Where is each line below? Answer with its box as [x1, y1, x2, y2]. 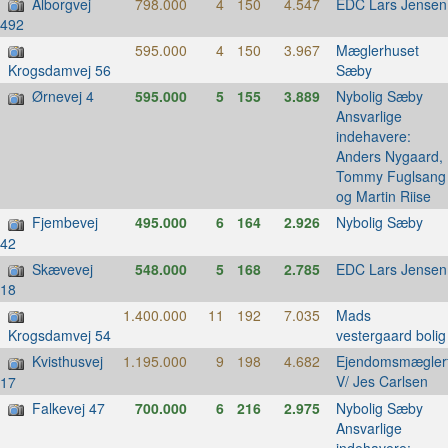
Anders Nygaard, [335, 146, 443, 167]
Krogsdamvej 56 [8, 60, 111, 81]
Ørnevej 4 [32, 86, 94, 107]
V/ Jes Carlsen [335, 371, 428, 392]
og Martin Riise [335, 186, 431, 207]
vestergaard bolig [335, 325, 446, 346]
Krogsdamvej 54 [8, 325, 111, 346]
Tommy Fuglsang [335, 166, 446, 187]
